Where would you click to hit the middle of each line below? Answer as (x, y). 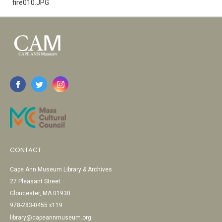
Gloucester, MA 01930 (40, 193)
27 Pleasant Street (35, 181)
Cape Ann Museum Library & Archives (61, 169)
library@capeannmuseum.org (51, 218)
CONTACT (26, 150)
